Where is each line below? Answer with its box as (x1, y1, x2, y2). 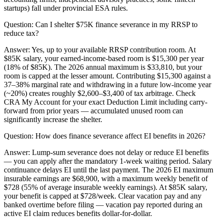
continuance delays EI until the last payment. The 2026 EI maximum (4, 166, 213, 174)
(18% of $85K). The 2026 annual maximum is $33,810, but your (4, 63, 202, 72)
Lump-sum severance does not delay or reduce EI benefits (32, 148, 209, 157)
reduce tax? (4, 29, 39, 38)
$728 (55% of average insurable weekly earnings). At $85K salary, (4, 183, 207, 192)
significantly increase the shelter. (4, 115, 102, 124)
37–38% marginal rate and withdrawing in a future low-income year (4, 80, 211, 89)
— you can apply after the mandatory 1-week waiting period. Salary (4, 157, 212, 166)
